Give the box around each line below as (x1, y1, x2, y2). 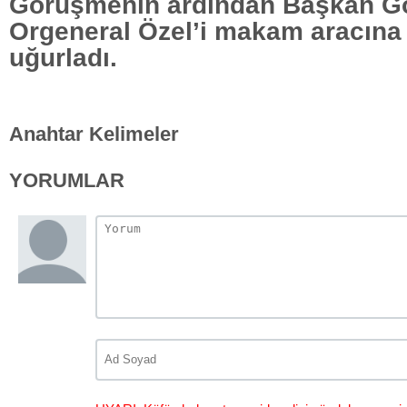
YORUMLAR (9, 168, 124, 192)
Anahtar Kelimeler (9, 122, 179, 145)
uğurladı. (9, 42, 117, 72)
